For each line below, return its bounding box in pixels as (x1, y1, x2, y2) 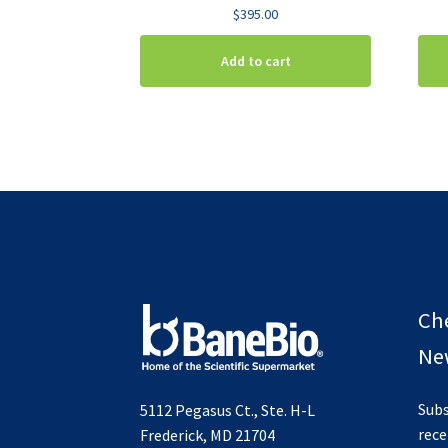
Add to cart (220, 51, 291, 70)
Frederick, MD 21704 (140, 425, 276, 446)
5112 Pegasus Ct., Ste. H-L (140, 400, 316, 421)
